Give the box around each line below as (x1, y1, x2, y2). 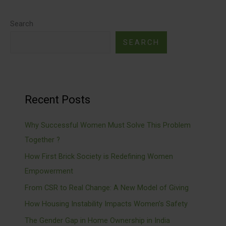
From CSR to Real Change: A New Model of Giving (25, 183, 189, 192)
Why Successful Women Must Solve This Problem (25, 121, 191, 130)
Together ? (25, 135, 61, 145)
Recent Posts (25, 93, 91, 106)
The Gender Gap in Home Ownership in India (25, 215, 171, 225)
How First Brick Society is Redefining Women (25, 152, 174, 161)
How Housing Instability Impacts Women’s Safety (25, 199, 188, 209)
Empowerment (25, 166, 74, 176)
